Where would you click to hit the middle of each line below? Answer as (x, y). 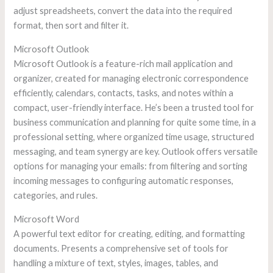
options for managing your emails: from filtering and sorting (131, 166)
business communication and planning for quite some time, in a (135, 122)
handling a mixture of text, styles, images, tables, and (116, 263)
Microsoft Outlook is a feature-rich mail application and (123, 63)
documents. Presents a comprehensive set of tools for (121, 248)
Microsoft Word (47, 219)
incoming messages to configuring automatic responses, (124, 180)
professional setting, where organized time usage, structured (134, 136)
